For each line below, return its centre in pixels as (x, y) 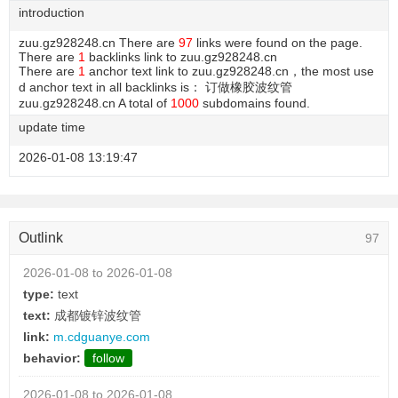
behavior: (52, 358)
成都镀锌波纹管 (98, 315)
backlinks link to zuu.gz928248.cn (181, 57)
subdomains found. (255, 103)
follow (108, 358)
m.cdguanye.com (102, 337)
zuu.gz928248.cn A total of (95, 103)
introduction (52, 12)
